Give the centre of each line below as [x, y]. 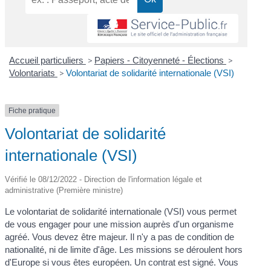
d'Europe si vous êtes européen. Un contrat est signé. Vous [122, 263]
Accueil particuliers [47, 60]
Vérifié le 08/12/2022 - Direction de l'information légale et [104, 180]
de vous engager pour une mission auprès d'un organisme [119, 224]
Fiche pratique [32, 110]
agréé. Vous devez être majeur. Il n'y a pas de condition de [120, 237]
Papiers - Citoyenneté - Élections [160, 60]
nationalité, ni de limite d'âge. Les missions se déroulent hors [124, 250]
